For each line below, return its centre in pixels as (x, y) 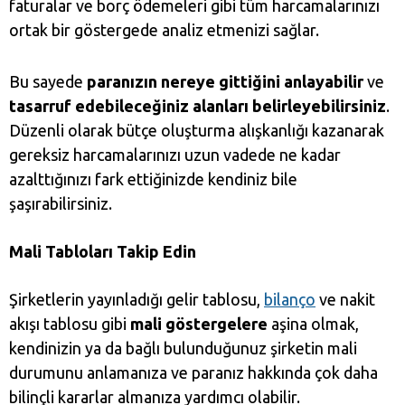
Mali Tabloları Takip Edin (103, 252)
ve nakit (345, 300)
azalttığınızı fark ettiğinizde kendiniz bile (153, 179)
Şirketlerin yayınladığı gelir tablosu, (137, 300)
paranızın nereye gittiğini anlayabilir (225, 82)
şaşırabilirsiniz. (61, 204)
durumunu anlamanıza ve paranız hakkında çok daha (193, 373)
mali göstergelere (199, 324)
